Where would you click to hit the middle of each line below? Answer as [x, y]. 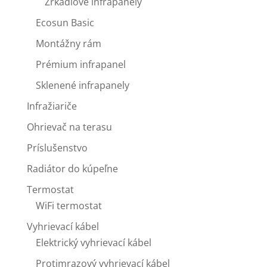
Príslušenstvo [57, 148]
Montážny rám [68, 43]
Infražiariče [52, 106]
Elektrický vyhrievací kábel [93, 242]
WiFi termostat [69, 205]
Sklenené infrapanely [82, 85]
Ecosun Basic [65, 22]
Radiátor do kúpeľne [72, 168]
